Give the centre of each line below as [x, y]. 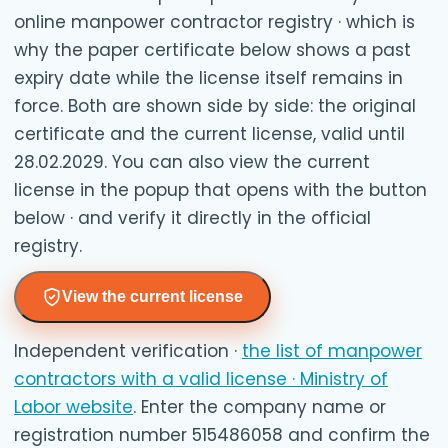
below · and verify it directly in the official [192, 217]
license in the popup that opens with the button [220, 189]
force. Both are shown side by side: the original [215, 105]
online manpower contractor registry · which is [214, 21]
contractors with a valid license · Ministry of [201, 378]
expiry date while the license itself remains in [208, 77]
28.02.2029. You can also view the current [192, 161]
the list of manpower [332, 350]
